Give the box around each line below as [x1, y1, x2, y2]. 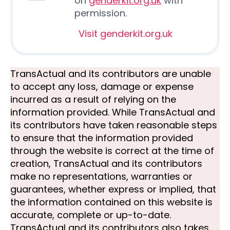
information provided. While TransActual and [10, 105, 215, 119]
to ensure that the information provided [10, 131, 193, 144]
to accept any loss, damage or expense [10, 80, 194, 93]
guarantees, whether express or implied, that [10, 182, 216, 196]
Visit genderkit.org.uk [79, 27, 172, 40]
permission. [74, 7, 127, 20]
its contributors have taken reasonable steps [10, 118, 217, 131]
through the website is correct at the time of [10, 144, 214, 157]
